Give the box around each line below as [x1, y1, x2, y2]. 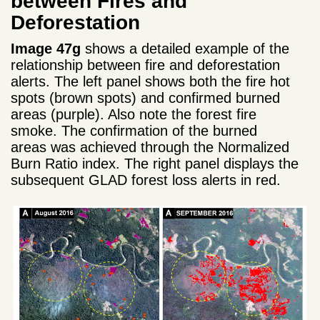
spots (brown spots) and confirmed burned [11, 89, 280, 106]
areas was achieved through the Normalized [11, 139, 289, 155]
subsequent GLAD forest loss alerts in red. [11, 171, 281, 188]
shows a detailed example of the [81, 40, 289, 56]
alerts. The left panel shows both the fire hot [11, 73, 290, 89]
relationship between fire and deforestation [11, 56, 280, 73]
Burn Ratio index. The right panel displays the [11, 155, 299, 171]
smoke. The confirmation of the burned [11, 122, 257, 139]
